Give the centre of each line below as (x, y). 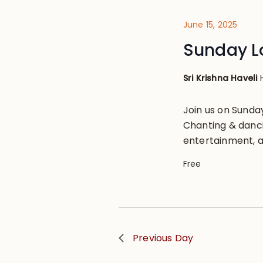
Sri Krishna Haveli (221, 78)
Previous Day (163, 238)
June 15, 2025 (210, 24)
